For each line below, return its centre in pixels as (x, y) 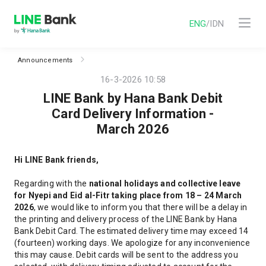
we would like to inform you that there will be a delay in (142, 207)
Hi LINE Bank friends (55, 160)
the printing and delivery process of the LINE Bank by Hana (126, 219)
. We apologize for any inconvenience (178, 243)
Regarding (34, 183)
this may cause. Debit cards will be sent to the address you (126, 255)
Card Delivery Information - (133, 114)
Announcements (45, 60)
